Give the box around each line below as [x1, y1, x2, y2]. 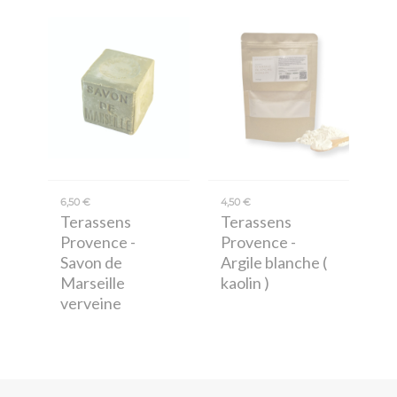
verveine [60, 292, 121, 313]
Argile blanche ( [220, 252, 327, 272]
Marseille [60, 272, 125, 292]
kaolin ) [220, 272, 269, 292]
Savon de [60, 252, 122, 272]
